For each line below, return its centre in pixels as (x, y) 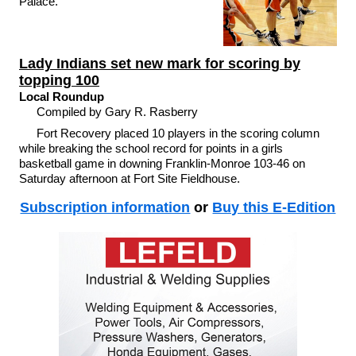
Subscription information (105, 207)
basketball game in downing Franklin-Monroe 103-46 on (162, 163)
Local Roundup (61, 97)
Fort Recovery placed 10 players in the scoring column (178, 133)
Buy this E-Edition (274, 207)
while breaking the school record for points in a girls (151, 148)
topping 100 (59, 80)
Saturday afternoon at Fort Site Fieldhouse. (129, 178)
